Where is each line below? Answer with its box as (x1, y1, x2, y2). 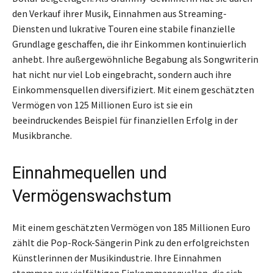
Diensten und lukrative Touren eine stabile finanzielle (12, 22, 235, 35)
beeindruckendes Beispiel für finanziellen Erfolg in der (12, 113, 238, 126)
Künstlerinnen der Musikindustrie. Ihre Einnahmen (12, 251, 221, 264)
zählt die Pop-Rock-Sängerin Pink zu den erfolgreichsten (12, 236, 249, 249)
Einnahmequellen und (12, 163, 167, 183)
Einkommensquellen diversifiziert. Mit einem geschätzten (12, 83, 254, 96)
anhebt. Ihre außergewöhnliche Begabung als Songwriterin (12, 52, 258, 65)
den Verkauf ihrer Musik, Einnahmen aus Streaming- (12, 7, 227, 19)
